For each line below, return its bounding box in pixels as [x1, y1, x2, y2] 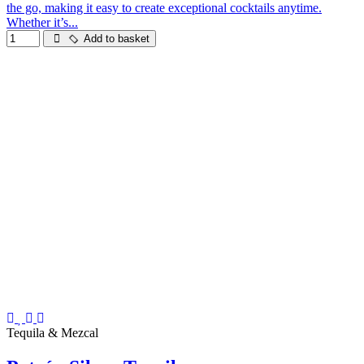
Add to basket [80, 32, 150, 45]
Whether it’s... [6, 15, 78, 30]
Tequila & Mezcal [6, 326, 98, 340]
